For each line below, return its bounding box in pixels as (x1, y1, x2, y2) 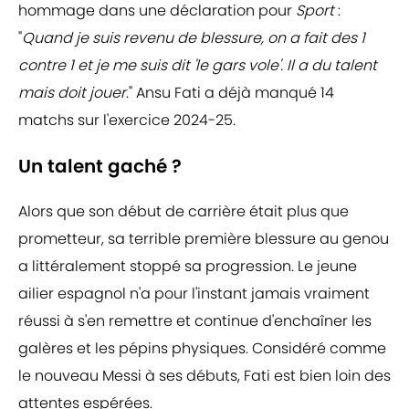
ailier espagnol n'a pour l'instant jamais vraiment (18, 283, 370, 305)
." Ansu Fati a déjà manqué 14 (126, 82, 334, 104)
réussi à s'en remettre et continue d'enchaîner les (18, 310, 372, 332)
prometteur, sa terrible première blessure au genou (18, 228, 389, 250)
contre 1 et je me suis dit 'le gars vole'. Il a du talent (18, 55, 377, 77)
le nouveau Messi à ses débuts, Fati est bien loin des (18, 365, 391, 387)
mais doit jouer (18, 82, 126, 104)
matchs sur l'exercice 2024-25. (18, 110, 236, 131)
